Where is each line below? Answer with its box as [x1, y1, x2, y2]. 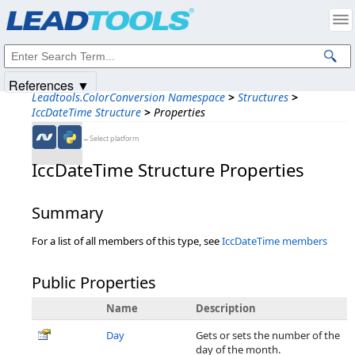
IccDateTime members [222, 234, 327, 248]
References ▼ [9, 76, 90, 94]
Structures [238, 90, 288, 105]
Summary [32, 202, 103, 223]
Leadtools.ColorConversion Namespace [32, 90, 225, 105]
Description [196, 301, 256, 315]
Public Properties [32, 272, 156, 293]
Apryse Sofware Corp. [61, 14, 162, 29]
